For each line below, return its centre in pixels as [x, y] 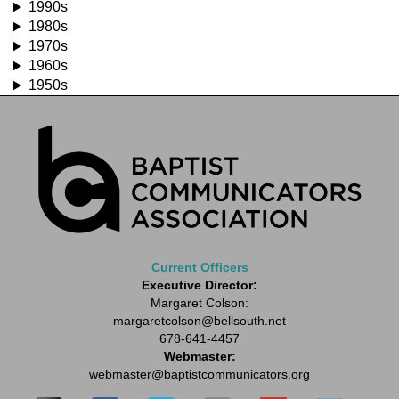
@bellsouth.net [244, 321]
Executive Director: [199, 285]
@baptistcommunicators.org [231, 375]
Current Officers [199, 268]
